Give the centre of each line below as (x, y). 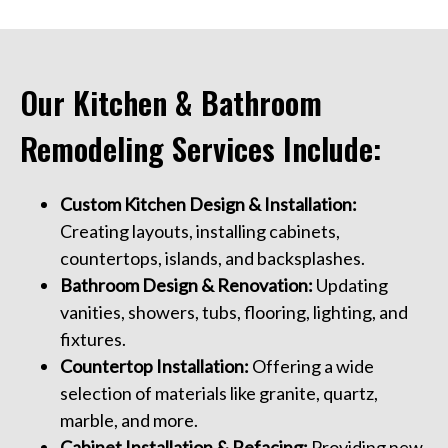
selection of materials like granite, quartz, (219, 393)
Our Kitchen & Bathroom (171, 101)
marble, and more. (129, 420)
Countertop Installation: (154, 366)
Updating (350, 285)
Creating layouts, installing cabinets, (200, 231)
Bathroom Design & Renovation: (186, 285)
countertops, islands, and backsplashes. (212, 258)
